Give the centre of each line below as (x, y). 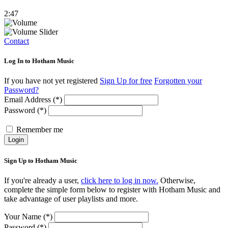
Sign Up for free (126, 81)
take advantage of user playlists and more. (71, 198)
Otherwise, (177, 180)
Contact (17, 41)
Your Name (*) (28, 216)
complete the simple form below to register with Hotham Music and (112, 189)
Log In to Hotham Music (39, 61)
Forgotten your (178, 81)
